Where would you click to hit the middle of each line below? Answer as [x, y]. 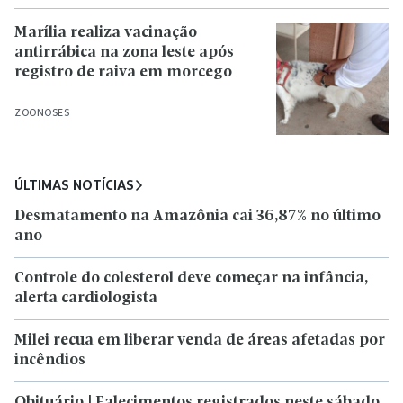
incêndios [50, 361]
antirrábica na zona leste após [124, 52]
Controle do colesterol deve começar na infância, [191, 279]
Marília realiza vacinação [106, 32]
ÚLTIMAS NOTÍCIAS [74, 185]
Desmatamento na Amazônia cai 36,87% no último [197, 217]
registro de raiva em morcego [123, 72]
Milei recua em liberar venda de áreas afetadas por [200, 341]
